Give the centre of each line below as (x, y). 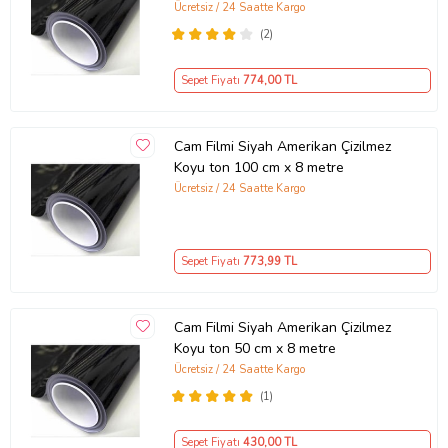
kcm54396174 (129, 39)
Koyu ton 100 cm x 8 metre (258, 168)
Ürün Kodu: (47, 39)
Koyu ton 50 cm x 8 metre (254, 349)
